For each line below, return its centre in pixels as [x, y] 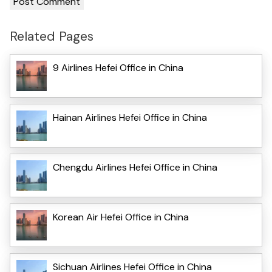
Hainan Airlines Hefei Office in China [130, 117]
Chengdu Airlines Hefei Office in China [135, 167]
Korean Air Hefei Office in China [121, 217]
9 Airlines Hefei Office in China [118, 67]
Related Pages [52, 36]
